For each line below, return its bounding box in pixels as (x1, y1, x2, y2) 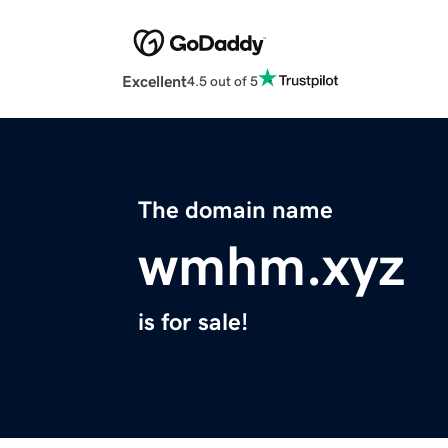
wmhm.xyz (138, 238, 405, 295)
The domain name (138, 198, 333, 223)
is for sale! (138, 310, 248, 335)
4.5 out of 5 (187, 73, 258, 88)
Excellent (122, 73, 187, 90)
